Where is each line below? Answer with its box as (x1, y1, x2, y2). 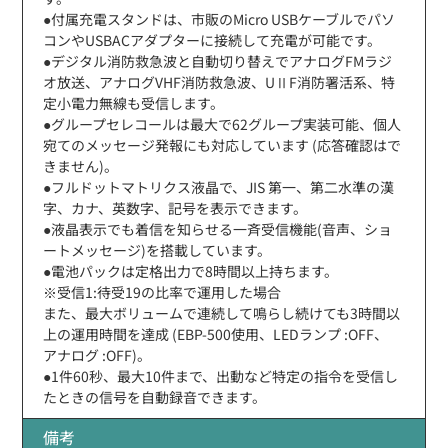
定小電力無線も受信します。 (43, 92, 225, 113)
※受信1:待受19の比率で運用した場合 (43, 281, 282, 302)
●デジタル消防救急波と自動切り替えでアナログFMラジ (43, 50, 393, 71)
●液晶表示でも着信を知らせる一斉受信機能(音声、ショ (43, 218, 393, 239)
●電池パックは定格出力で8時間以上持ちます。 (43, 260, 339, 281)
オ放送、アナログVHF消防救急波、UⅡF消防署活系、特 (43, 71, 396, 92)
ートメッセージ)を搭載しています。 (43, 239, 272, 260)
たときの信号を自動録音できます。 (43, 386, 267, 407)
